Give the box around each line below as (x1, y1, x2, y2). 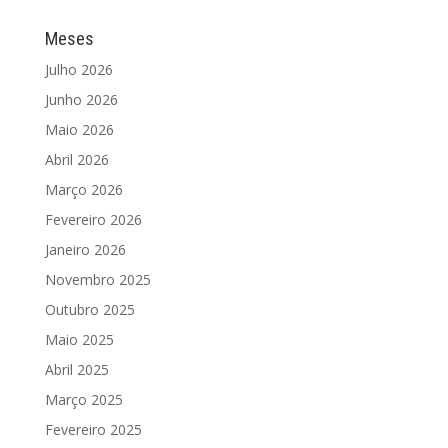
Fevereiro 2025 (44, 419, 142, 439)
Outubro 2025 (44, 299, 135, 319)
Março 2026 (44, 179, 123, 199)
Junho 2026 (44, 89, 118, 109)
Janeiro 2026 (44, 239, 126, 259)
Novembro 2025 (44, 269, 151, 289)
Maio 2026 (44, 119, 114, 139)
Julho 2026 (44, 59, 113, 79)
